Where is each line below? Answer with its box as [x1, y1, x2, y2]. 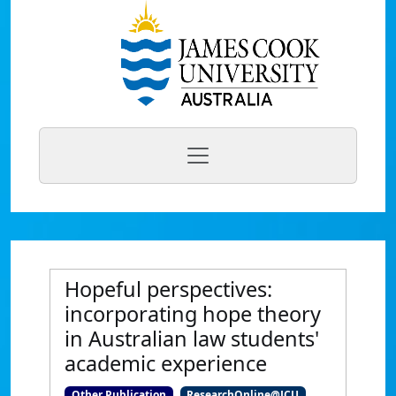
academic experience [65, 349, 267, 377]
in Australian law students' [65, 324, 319, 353]
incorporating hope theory [65, 300, 321, 328]
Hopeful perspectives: [65, 275, 272, 303]
